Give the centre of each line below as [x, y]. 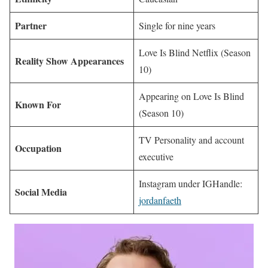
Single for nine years [177, 26]
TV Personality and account [191, 140]
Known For [38, 105]
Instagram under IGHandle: [191, 184]
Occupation [38, 148]
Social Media [41, 192]
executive [156, 157]
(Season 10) [161, 113]
